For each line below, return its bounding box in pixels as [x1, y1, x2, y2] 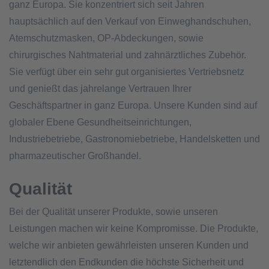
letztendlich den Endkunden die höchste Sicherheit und [9, 256, 244, 267]
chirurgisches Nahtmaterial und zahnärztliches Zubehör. [9, 49, 246, 60]
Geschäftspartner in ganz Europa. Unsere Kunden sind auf [9, 100, 257, 110]
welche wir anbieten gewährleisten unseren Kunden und [9, 240, 249, 250]
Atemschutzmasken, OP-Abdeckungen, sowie [9, 32, 204, 43]
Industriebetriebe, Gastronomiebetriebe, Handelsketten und [9, 133, 260, 144]
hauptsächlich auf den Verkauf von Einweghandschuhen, [9, 16, 251, 26]
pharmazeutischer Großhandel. [9, 150, 141, 161]
